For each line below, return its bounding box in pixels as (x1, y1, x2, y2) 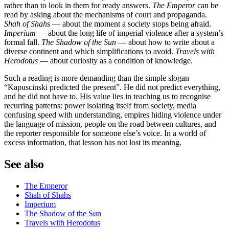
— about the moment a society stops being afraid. (50, 19, 211, 28)
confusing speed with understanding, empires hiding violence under (4, 110, 221, 119)
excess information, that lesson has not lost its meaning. (4, 138, 181, 147)
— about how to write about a (116, 37, 215, 47)
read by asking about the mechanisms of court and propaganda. (4, 10, 207, 19)
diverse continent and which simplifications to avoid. (4, 47, 175, 56)
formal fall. (4, 37, 41, 47)
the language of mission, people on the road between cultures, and (4, 119, 216, 128)
